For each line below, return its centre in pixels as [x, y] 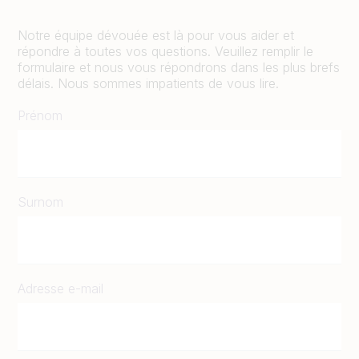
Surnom [40, 202]
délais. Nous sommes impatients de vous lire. [148, 83]
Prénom [40, 115]
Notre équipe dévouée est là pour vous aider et [156, 35]
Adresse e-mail [61, 288]
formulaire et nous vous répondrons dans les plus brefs [179, 67]
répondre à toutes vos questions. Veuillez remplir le [165, 51]
